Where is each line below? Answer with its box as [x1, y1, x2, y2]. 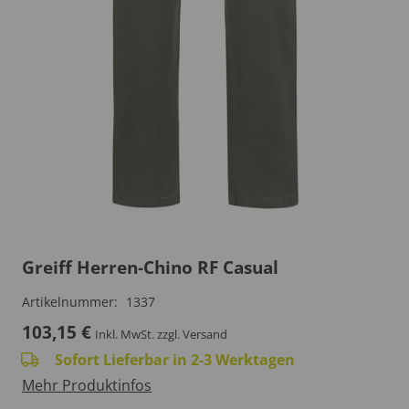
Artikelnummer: [22, 292, 121, 310]
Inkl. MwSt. [95, 325, 154, 342]
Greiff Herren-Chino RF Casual [22, 254, 278, 279]
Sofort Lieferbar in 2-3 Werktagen [54, 349, 295, 370]
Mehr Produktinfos [22, 374, 152, 395]
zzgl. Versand [157, 325, 228, 342]
